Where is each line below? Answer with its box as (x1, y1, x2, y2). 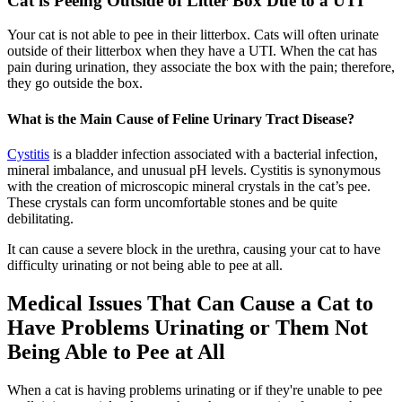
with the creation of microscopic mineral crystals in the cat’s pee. (7, 178, 371, 194)
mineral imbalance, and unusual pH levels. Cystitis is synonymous (7, 162, 380, 178)
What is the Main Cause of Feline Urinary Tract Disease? (7, 110, 354, 127)
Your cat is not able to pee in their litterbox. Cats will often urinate (7, 27, 379, 43)
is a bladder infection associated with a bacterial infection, (49, 145, 378, 162)
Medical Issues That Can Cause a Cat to (7, 291, 373, 315)
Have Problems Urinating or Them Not (7, 315, 368, 339)
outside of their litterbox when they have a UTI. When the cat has (7, 43, 377, 59)
